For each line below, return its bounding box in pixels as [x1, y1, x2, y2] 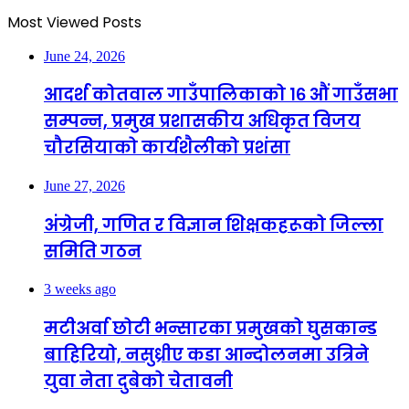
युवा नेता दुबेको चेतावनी [44, 369, 233, 394]
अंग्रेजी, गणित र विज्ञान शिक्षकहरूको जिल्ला [44, 212, 383, 237]
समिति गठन [44, 238, 142, 264]
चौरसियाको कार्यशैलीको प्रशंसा [44, 135, 290, 161]
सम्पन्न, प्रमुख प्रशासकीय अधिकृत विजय [44, 109, 361, 134]
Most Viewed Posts [7, 11, 142, 33]
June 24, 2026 [44, 47, 125, 64]
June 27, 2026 [44, 178, 125, 194]
